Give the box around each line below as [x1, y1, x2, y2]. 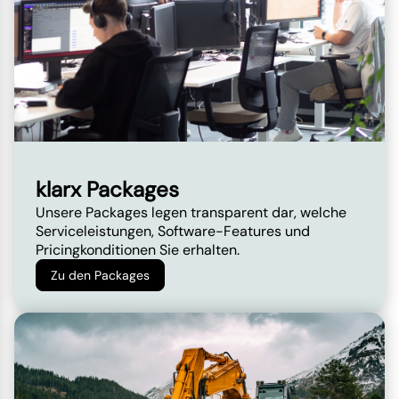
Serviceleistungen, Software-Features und [36, 222, 310, 241]
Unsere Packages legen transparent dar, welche [36, 203, 346, 223]
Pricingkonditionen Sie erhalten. [36, 240, 240, 260]
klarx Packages [36, 175, 179, 204]
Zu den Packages [51, 267, 150, 284]
